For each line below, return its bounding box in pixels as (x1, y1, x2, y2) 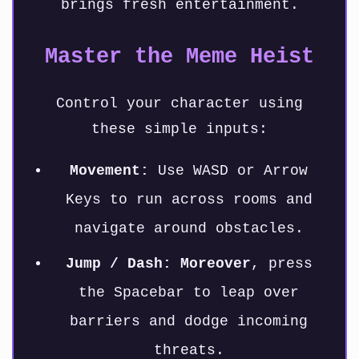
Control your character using (56, 95, 303, 112)
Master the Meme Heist (45, 45, 314, 70)
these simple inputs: (91, 121, 268, 138)
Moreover (179, 256, 251, 272)
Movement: (70, 163, 149, 179)
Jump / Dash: (65, 256, 171, 272)
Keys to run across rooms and (65, 192, 313, 208)
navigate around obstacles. (74, 220, 304, 237)
